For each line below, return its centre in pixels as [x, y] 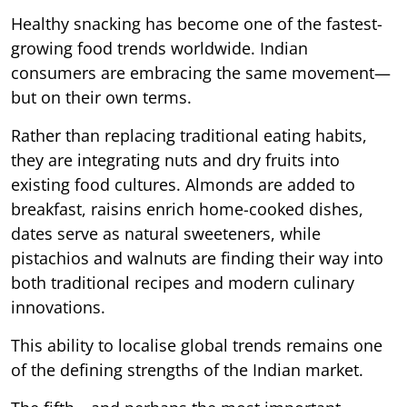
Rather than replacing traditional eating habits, [189, 136]
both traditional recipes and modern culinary [183, 283]
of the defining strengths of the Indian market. [187, 370]
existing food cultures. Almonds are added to [183, 185]
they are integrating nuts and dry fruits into [175, 160]
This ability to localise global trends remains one [197, 346]
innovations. [58, 308]
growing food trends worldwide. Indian [159, 49]
